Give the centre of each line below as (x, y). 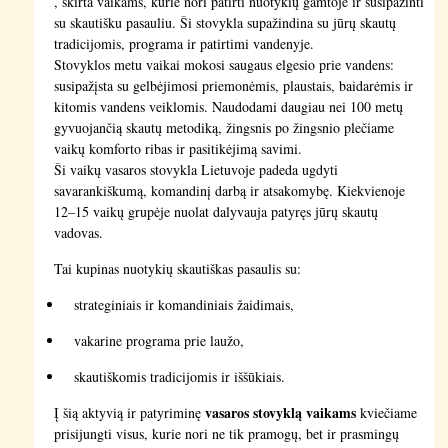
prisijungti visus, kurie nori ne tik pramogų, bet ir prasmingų (226, 433)
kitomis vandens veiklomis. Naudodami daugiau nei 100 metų (228, 106)
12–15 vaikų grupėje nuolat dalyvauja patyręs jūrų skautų (215, 211)
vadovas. (78, 232)
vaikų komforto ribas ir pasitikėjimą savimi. (177, 148)
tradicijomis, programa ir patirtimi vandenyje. (183, 43)
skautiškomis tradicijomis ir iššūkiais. (179, 376)
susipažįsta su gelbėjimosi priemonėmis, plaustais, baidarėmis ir (233, 85)
